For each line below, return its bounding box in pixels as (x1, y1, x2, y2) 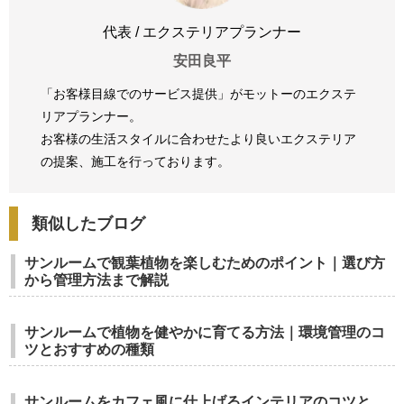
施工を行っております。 (91, 154, 230, 169)
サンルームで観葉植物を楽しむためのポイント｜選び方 (24, 255, 385, 271)
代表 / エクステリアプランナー (103, 24, 301, 40)
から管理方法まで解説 (24, 272, 169, 288)
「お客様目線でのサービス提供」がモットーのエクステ (41, 87, 356, 101)
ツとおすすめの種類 (24, 342, 154, 357)
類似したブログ (32, 215, 145, 233)
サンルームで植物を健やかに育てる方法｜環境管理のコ (24, 325, 385, 340)
